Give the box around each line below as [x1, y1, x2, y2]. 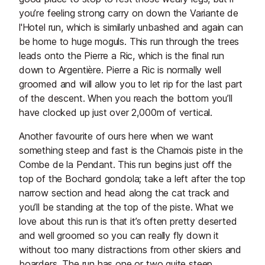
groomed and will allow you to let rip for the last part [19, 78, 243, 91]
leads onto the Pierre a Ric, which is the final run [19, 50, 225, 62]
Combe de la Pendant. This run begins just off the [19, 159, 232, 171]
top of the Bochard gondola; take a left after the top [19, 173, 245, 185]
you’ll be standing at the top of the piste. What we [19, 201, 234, 214]
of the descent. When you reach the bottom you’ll [19, 92, 232, 105]
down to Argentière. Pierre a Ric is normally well [19, 64, 221, 76]
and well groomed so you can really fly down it [19, 230, 219, 242]
